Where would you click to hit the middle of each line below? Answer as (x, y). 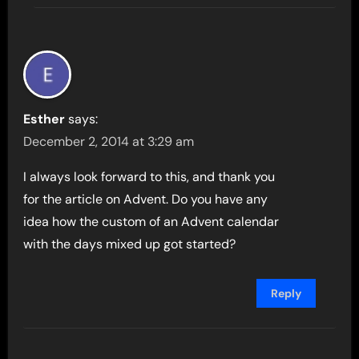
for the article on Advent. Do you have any (146, 200)
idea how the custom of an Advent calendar (151, 222)
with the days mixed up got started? (130, 244)
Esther (44, 119)
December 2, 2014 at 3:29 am (109, 142)
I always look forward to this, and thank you (149, 177)
